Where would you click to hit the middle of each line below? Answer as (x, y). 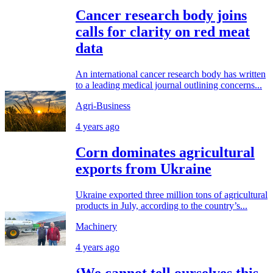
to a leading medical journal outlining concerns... (169, 85)
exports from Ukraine (144, 169)
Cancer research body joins (161, 16)
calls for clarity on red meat (163, 32)
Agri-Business (103, 106)
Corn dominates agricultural (165, 153)
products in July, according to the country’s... (161, 206)
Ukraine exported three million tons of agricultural (172, 195)
